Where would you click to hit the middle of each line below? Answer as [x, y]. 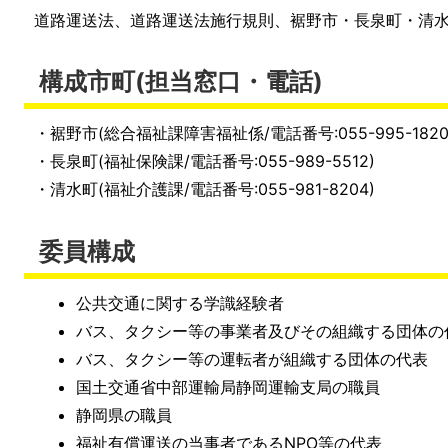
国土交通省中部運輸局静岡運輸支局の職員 [228, 386]
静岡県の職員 [124, 414]
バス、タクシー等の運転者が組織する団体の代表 [252, 358]
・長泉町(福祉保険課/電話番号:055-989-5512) [204, 161]
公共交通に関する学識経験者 [180, 302]
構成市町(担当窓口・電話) [181, 82]
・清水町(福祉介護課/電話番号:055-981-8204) [204, 189]
